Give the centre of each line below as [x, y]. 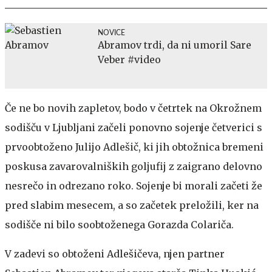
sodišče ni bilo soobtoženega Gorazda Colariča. [119, 224]
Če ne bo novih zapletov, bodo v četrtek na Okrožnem [133, 108]
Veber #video [129, 59]
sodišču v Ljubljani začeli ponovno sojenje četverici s [134, 127]
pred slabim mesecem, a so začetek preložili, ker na [132, 205]
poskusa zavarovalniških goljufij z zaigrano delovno [134, 166]
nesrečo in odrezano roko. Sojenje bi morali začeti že [134, 185]
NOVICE [111, 32]
